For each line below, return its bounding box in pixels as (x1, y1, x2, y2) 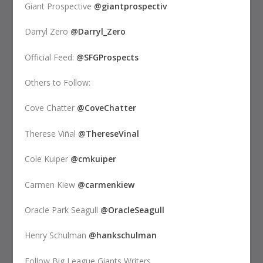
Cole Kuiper (25, 153, 71, 165)
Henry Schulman (25, 230, 89, 241)
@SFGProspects (76, 51, 139, 63)
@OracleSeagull (100, 204, 165, 215)
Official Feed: (25, 51, 77, 63)
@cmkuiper (70, 153, 117, 165)
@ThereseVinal (78, 127, 140, 139)
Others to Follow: (25, 77, 91, 88)
